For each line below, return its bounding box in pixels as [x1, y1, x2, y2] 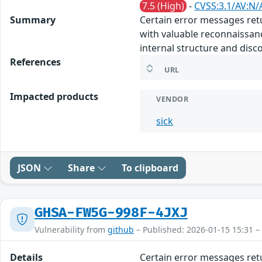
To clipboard [122, 161, 178, 174]
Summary [10, 13, 56, 26]
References [10, 55, 61, 68]
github [108, 223, 134, 235]
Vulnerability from [35, 223, 108, 235]
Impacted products [10, 89, 98, 103]
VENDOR [156, 94, 189, 104]
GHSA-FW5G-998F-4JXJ [35, 204, 188, 221]
